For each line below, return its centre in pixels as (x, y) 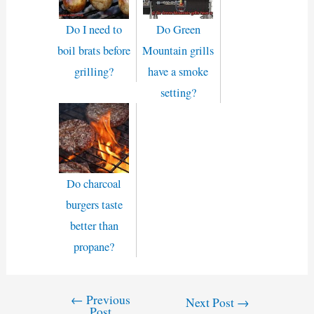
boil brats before (94, 51)
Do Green (178, 30)
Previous (107, 299)
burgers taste (94, 205)
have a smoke (178, 72)
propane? (94, 247)
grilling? (94, 72)
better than (94, 226)
